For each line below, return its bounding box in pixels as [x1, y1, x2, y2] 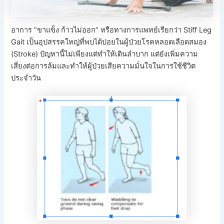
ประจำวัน [11, 73, 41, 83]
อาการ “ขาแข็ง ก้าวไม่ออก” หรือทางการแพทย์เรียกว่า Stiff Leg [11, 25, 212, 35]
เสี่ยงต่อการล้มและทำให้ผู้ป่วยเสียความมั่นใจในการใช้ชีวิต [11, 61, 196, 71]
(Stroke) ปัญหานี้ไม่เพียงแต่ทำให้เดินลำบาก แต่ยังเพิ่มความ [11, 49, 198, 59]
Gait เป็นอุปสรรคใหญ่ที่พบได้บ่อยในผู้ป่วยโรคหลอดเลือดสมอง [11, 37, 207, 47]
